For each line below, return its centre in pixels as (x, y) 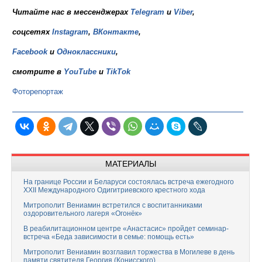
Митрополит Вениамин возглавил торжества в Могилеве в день (129, 252)
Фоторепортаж (38, 92)
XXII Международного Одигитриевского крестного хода (114, 190)
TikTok (118, 72)
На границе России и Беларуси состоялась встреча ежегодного (129, 182)
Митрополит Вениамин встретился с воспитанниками (113, 205)
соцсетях (32, 32)
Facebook (30, 52)
